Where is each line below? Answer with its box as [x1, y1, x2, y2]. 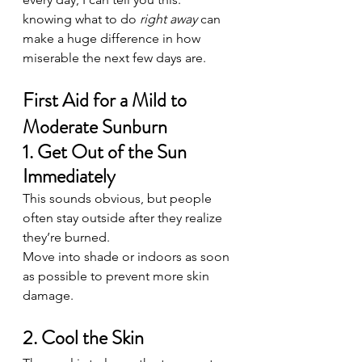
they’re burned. [23, 229, 110, 245]
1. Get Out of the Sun [23, 138, 191, 166]
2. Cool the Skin [23, 324, 144, 351]
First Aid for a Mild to [23, 86, 191, 114]
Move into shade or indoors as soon [23, 249, 233, 264]
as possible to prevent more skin [23, 268, 213, 284]
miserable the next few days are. [23, 50, 206, 65]
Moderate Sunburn [23, 113, 167, 141]
